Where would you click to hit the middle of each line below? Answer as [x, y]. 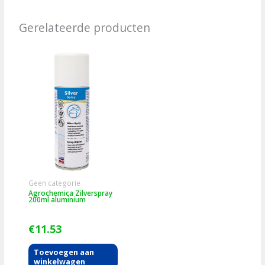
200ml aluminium [57, 200]
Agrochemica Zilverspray [70, 193]
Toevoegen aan [64, 252]
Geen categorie [54, 183]
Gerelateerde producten [85, 28]
